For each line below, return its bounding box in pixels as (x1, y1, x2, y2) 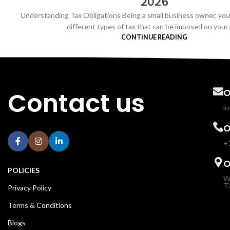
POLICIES (7, 166, 40, 175)
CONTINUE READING (121, 33, 187, 42)
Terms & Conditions (7, 201, 72, 210)
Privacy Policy (7, 183, 51, 193)
